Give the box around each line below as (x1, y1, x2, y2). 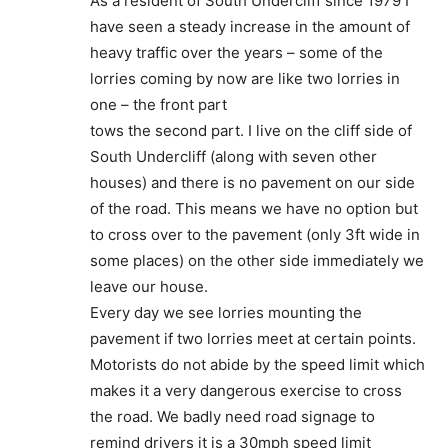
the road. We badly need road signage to (90, 406, 375, 426)
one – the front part (90, 94, 227, 114)
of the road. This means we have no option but (90, 198, 418, 218)
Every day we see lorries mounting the (90, 302, 362, 322)
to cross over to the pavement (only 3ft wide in (90, 224, 420, 244)
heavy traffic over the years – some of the (90, 42, 383, 62)
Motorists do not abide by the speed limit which (90, 354, 425, 374)
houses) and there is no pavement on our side (90, 172, 415, 192)
